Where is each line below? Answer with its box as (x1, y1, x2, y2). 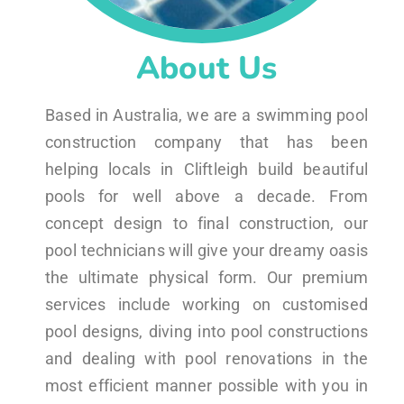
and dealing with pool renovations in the (45, 348, 368, 368)
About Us (136, 46, 277, 89)
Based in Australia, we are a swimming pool (45, 105, 368, 124)
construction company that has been (45, 132, 368, 151)
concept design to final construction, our (45, 213, 368, 233)
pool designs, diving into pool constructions (45, 321, 368, 341)
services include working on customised (45, 294, 368, 314)
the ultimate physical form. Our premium (45, 267, 368, 287)
